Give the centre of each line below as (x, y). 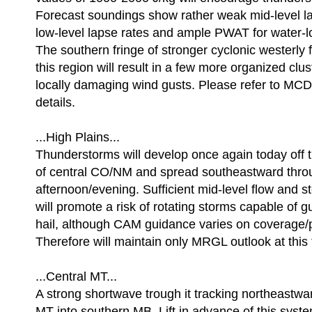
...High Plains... (78, 137)
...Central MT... (76, 276)
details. (55, 102)
